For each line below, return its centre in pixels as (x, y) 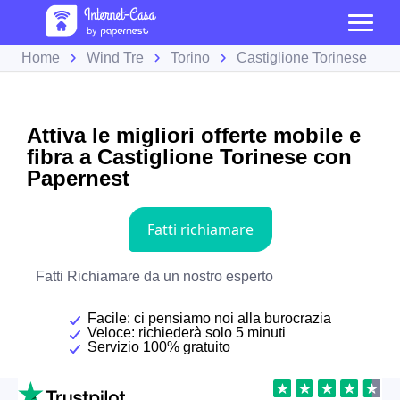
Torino (190, 58)
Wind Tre (115, 58)
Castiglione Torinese (302, 58)
